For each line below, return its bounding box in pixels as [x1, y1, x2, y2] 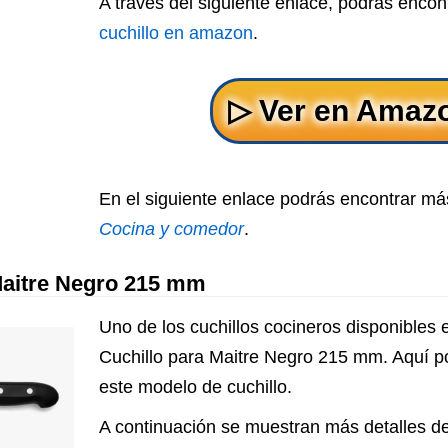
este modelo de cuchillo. [99, 377, 292, 397]
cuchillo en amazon [99, 23, 253, 43]
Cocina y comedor [99, 219, 244, 239]
